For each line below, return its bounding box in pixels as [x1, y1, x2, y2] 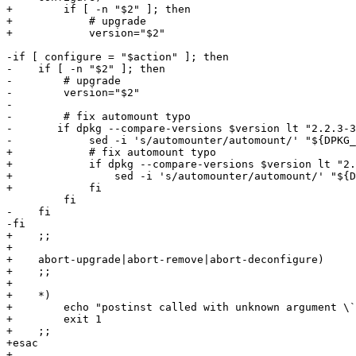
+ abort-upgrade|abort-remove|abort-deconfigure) [6, 253, 324, 266]
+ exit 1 [6, 313, 102, 326]
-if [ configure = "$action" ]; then [6, 51, 229, 64]
